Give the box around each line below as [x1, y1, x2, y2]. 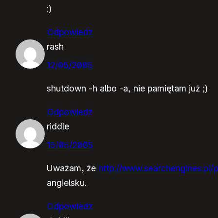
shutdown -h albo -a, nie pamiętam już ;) [47, 83, 208, 93]
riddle [47, 121, 69, 131]
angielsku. [47, 177, 87, 188]
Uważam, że [47, 163, 98, 173]
